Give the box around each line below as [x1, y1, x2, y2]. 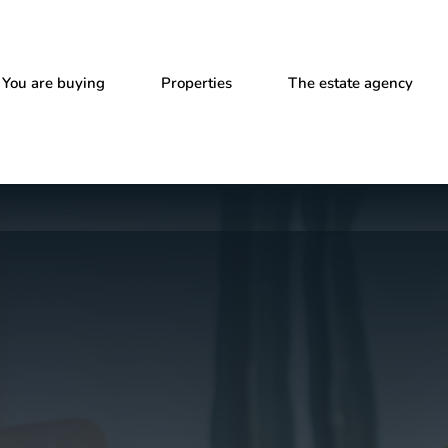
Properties [161, 73, 232, 93]
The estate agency [288, 73, 413, 93]
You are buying [2, 73, 105, 93]
